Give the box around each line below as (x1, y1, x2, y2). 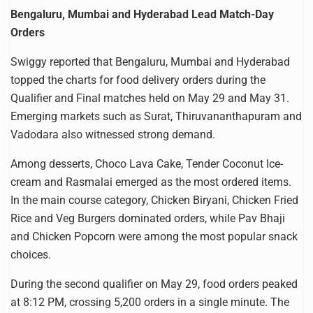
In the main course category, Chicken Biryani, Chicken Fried (10, 193, 298, 207)
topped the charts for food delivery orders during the (10, 73, 265, 87)
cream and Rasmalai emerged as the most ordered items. (10, 175, 291, 189)
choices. (10, 247, 51, 261)
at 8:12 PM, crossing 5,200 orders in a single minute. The (10, 295, 289, 309)
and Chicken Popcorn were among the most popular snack (10, 229, 298, 243)
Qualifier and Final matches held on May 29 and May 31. (10, 91, 289, 105)
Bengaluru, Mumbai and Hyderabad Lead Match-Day (10, 7, 274, 21)
